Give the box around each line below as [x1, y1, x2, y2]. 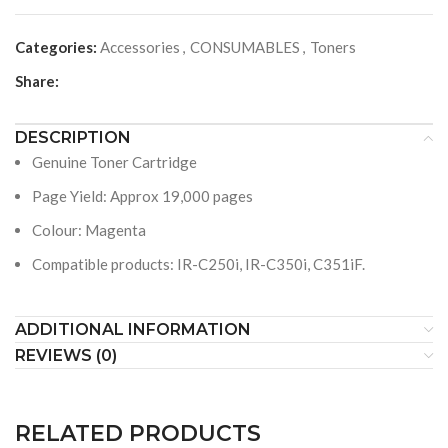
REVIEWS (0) [15, 346, 117, 365]
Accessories [100, 38, 180, 56]
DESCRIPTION [15, 128, 131, 147]
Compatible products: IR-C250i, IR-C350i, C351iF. [32, 255, 365, 273]
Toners [310, 38, 356, 56]
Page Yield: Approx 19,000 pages [32, 187, 253, 205]
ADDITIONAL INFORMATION [15, 320, 251, 339]
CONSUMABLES [190, 38, 300, 56]
